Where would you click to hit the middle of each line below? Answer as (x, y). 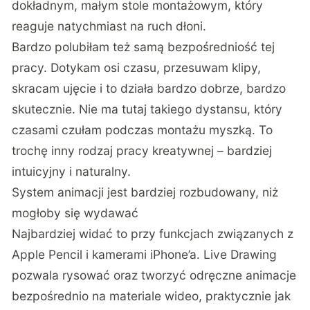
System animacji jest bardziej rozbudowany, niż (145, 192)
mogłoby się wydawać (75, 212)
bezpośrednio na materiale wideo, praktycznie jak (152, 295)
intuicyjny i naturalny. (72, 171)
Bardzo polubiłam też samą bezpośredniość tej (144, 46)
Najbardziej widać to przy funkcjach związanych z (153, 233)
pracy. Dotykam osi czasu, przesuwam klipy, (137, 67)
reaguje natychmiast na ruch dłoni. (109, 26)
